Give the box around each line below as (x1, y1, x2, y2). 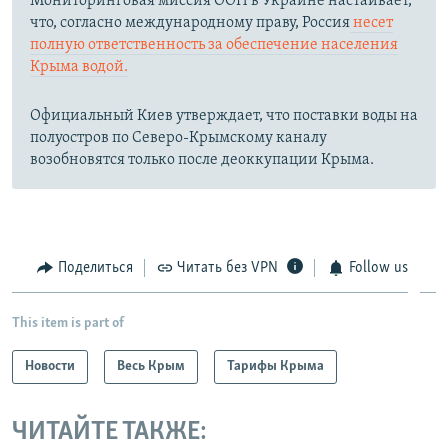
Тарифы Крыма (227, 359, 324, 375)
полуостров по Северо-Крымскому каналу (30, 129, 327, 146)
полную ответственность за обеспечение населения (30, 36, 398, 53)
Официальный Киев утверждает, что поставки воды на (30, 107, 418, 124)
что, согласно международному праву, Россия (30, 14, 350, 31)
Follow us (348, 259, 408, 276)
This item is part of (12, 316, 124, 332)
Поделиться (57, 259, 133, 276)
